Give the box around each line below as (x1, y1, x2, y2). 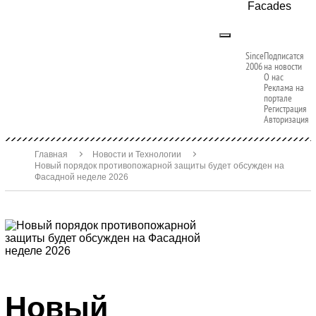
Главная (35, 150, 68, 159)
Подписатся (264, 49, 303, 62)
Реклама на (264, 81, 304, 94)
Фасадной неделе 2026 (35, 172, 128, 182)
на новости (264, 60, 302, 73)
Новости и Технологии (92, 150, 181, 159)
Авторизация (264, 113, 308, 126)
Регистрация (264, 102, 306, 115)
